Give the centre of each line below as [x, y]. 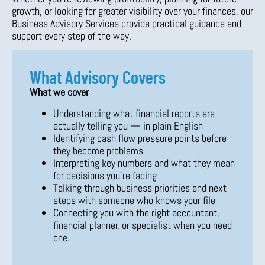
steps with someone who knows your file [134, 200]
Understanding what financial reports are [134, 113]
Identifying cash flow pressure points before [140, 138]
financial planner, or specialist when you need [143, 225]
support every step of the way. [72, 35]
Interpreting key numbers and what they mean [144, 163]
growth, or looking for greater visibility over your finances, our [132, 11]
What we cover [59, 92]
